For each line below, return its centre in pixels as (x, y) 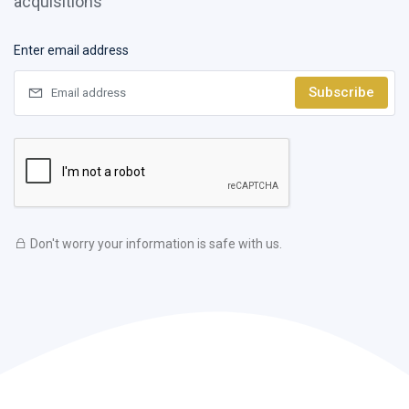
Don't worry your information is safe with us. (156, 243)
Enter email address (71, 50)
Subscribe (341, 92)
